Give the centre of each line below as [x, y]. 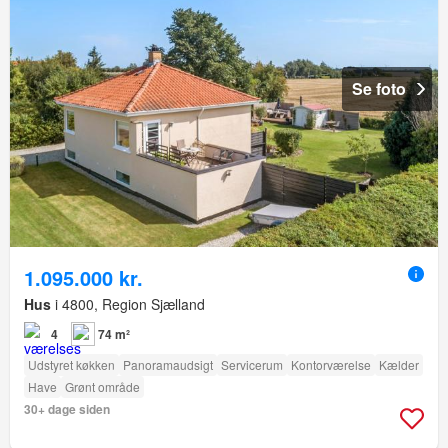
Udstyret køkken [71, 364]
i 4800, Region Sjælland [128, 303]
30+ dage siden [67, 408]
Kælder [399, 364]
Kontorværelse [331, 364]
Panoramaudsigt [168, 364]
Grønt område [102, 386]
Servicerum [252, 364]
